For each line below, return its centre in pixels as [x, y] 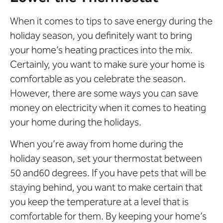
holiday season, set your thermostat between [106, 158]
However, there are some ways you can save [104, 93]
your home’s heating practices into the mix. [101, 50]
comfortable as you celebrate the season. [98, 79]
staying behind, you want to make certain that [106, 187]
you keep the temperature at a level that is [99, 201]
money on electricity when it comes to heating [108, 108]
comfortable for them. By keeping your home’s [108, 216]
